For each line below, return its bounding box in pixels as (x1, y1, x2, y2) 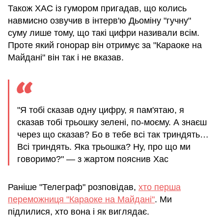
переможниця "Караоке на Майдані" (8, 194, 155, 204)
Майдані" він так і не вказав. (8, 52, 124, 62)
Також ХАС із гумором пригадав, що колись (8, 3, 187, 13)
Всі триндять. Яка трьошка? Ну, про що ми (17, 141, 191, 152)
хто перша (138, 182, 181, 192)
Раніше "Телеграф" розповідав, (8, 182, 138, 192)
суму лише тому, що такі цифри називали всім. (8, 27, 199, 38)
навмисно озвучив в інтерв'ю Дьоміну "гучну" (8, 15, 191, 26)
